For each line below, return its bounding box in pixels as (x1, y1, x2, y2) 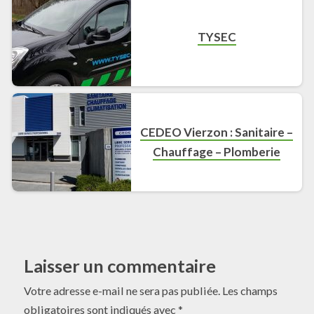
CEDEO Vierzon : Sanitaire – (140, 124, 294, 139)
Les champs (222, 283, 278, 297)
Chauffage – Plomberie (153, 144, 281, 159)
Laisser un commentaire (24, 254, 216, 276)
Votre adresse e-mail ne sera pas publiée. (24, 283, 220, 297)
